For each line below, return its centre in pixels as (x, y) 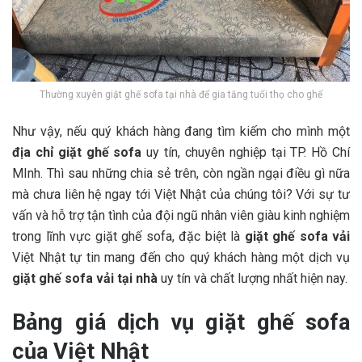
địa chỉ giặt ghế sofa (80, 153)
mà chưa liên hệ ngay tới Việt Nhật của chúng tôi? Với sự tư (181, 195)
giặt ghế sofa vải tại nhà (85, 279)
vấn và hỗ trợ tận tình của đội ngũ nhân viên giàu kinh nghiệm (181, 216)
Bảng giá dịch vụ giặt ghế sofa (181, 322)
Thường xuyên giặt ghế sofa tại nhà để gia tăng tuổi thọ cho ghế (181, 95)
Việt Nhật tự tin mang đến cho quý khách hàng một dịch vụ (181, 258)
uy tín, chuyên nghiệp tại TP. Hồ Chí (248, 153)
